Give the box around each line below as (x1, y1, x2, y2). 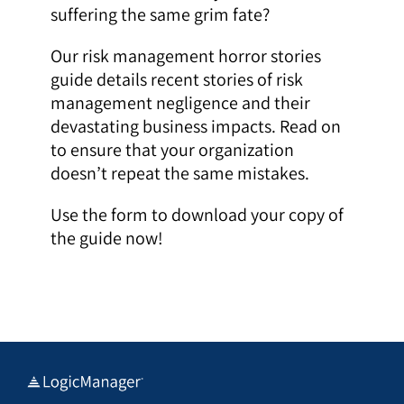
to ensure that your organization (50, 137, 294, 161)
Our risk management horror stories (50, 43, 321, 68)
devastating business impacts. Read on (50, 114, 341, 138)
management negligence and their (50, 90, 310, 115)
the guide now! (50, 225, 163, 250)
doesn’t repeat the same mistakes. (50, 161, 309, 185)
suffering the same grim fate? (50, 2, 270, 26)
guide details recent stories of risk (50, 67, 303, 91)
